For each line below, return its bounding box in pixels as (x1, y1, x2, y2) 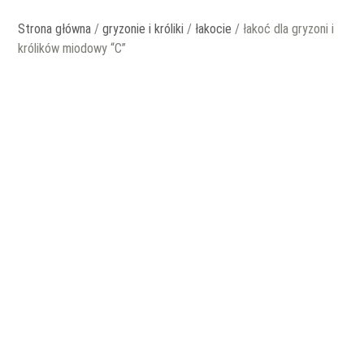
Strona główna (18, 21, 92, 37)
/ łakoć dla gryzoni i (232, 21, 335, 37)
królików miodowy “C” (18, 41, 127, 57)
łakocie (195, 21, 232, 37)
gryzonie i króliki (102, 21, 184, 37)
